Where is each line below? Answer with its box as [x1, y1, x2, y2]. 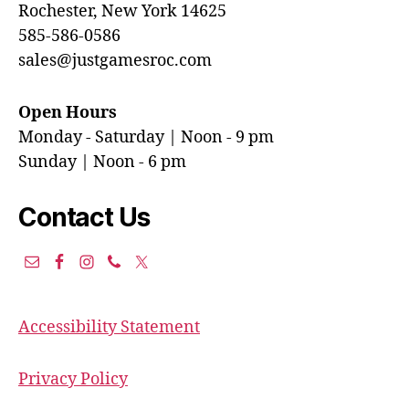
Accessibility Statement [18, 316, 200, 338]
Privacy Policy [18, 368, 128, 390]
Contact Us [18, 201, 150, 233]
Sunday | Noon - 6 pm [18, 151, 186, 173]
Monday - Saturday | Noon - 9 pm [18, 126, 274, 148]
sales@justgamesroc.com [18, 49, 212, 71]
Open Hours [18, 101, 117, 123]
